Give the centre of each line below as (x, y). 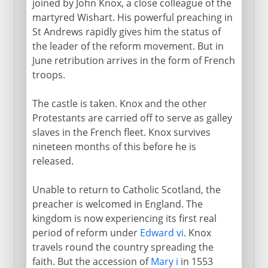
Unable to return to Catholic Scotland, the (126, 189)
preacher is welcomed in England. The (117, 204)
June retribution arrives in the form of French (133, 60)
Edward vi (162, 232)
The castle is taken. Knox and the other (119, 103)
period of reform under (86, 232)
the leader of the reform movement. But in (128, 46)
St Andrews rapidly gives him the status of (126, 31)
